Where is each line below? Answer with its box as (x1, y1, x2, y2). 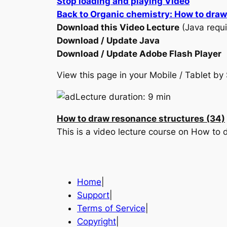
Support (77, 190, 109, 200)
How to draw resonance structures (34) (57, 113, 225, 124)
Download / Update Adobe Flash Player (57, 48, 221, 59)
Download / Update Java (57, 35, 160, 46)
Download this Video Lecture (57, 22, 179, 32)
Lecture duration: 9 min (75, 92, 171, 102)
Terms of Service (77, 203, 145, 213)
